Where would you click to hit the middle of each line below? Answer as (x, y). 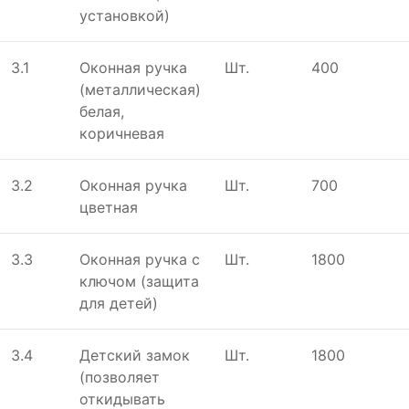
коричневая (122, 133)
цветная (109, 207)
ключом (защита (139, 281)
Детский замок (135, 355)
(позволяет (120, 377)
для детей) (119, 303)
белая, (102, 111)
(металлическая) (140, 89)
